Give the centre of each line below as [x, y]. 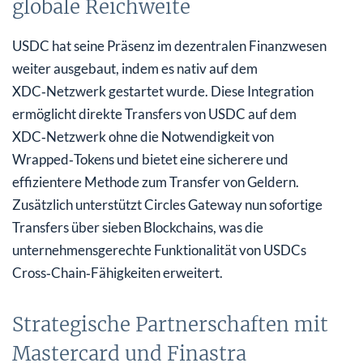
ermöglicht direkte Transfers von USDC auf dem [154, 113]
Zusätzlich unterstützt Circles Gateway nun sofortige [167, 204]
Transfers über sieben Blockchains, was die [138, 227]
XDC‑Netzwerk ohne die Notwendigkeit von [143, 136]
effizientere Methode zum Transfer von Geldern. [156, 181]
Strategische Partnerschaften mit [170, 324]
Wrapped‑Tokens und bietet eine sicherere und [150, 159]
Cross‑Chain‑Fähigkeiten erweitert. [117, 272]
